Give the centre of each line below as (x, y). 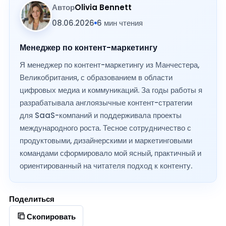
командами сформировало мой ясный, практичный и (110, 153)
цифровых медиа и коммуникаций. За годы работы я (111, 90)
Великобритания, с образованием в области (96, 78)
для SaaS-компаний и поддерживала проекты (101, 116)
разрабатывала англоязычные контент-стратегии (106, 103)
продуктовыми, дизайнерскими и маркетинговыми (106, 141)
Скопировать (51, 216)
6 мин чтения (120, 23)
